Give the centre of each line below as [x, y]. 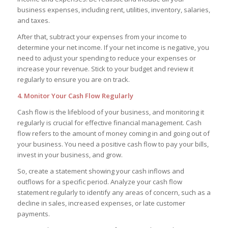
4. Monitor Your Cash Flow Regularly [75, 96]
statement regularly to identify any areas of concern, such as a [114, 193]
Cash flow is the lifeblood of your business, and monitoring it [110, 112]
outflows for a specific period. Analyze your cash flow [99, 182]
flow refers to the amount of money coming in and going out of [113, 134]
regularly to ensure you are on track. [73, 79]
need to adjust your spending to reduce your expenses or [106, 58]
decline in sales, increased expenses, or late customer [101, 203]
